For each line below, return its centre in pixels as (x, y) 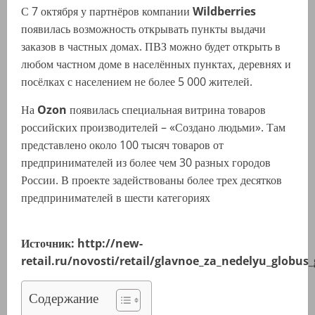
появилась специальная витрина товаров (168, 110)
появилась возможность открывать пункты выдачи (143, 29)
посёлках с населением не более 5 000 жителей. (137, 82)
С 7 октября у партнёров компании (107, 12)
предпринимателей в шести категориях (116, 198)
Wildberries (224, 12)
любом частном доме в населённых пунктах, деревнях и (156, 64)
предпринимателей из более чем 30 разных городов (146, 163)
